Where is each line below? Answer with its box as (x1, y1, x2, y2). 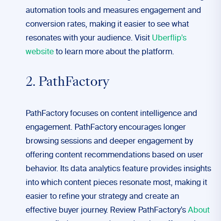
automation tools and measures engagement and (26, 7, 201, 15)
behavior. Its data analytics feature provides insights (26, 165, 211, 173)
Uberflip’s (152, 35, 186, 42)
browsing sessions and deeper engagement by (26, 138, 193, 146)
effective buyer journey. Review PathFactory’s (26, 207, 188, 215)
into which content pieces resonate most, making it (26, 179, 207, 187)
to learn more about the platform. (54, 48, 176, 56)
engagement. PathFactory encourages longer (26, 124, 186, 132)
